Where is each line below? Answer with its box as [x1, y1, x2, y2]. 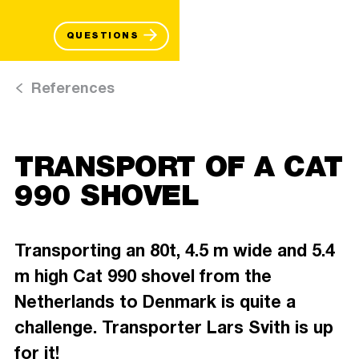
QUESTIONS [66, 30, 139, 41]
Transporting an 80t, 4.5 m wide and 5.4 [14, 236, 335, 264]
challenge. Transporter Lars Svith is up [14, 313, 333, 341]
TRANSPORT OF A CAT [14, 148, 343, 183]
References [31, 76, 115, 100]
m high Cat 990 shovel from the [14, 262, 272, 290]
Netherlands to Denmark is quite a [14, 288, 296, 316]
